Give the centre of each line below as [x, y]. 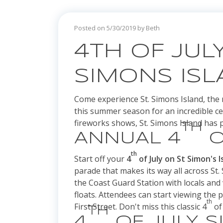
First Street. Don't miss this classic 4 [140, 207]
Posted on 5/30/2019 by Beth [117, 28]
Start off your [99, 159]
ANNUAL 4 [127, 139]
